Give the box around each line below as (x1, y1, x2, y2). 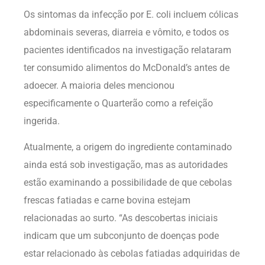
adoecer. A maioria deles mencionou (24, 79, 174, 91)
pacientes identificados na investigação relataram (24, 44, 231, 56)
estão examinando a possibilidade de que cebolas (24, 176, 232, 188)
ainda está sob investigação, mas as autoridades (24, 159, 228, 170)
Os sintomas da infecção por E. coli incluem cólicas (24, 8, 238, 20)
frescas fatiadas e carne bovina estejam (24, 194, 190, 206)
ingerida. (24, 115, 60, 127)
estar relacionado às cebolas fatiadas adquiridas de (24, 247, 240, 259)
